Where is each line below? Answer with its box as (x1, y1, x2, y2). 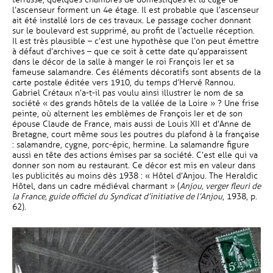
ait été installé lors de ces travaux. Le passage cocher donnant (12, 15, 251, 26)
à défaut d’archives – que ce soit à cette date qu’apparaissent (12, 46, 247, 57)
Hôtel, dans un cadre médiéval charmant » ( (12, 181, 180, 191)
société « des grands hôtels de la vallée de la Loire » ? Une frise (12, 98, 259, 108)
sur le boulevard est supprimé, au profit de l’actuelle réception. (12, 26, 255, 36)
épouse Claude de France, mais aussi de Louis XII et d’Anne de (12, 119, 251, 129)
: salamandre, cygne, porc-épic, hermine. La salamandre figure (12, 140, 249, 150)
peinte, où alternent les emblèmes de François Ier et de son (12, 108, 243, 119)
